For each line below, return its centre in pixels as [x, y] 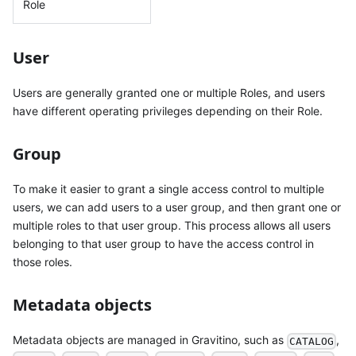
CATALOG [312, 341]
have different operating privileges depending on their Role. [168, 111]
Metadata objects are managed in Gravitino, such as [150, 340]
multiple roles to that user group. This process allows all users [172, 226]
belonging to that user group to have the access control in [163, 244]
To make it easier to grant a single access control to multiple [168, 189]
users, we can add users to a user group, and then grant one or [177, 207]
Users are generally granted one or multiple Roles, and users [169, 93]
